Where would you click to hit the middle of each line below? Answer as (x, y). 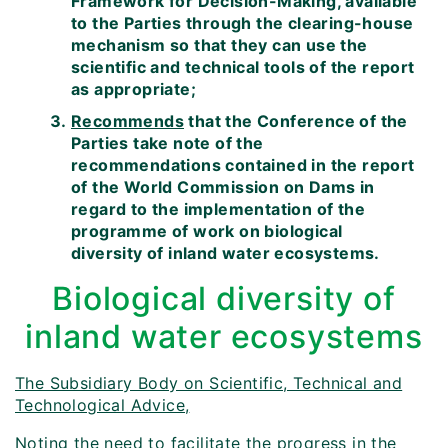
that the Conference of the (296, 121)
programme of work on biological (207, 231)
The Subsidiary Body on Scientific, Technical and (209, 383)
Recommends (128, 121)
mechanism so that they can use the (219, 45)
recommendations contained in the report (243, 165)
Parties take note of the (167, 143)
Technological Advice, (102, 405)
